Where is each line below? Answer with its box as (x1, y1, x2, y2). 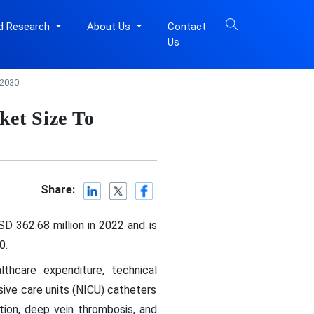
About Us (86, 20, 133, 33)
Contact (167, 20, 206, 33)
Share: (41, 183, 76, 197)
